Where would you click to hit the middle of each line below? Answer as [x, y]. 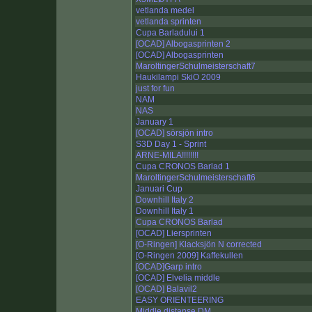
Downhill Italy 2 [165, 200]
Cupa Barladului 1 [170, 33]
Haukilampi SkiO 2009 [178, 78]
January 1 [155, 122]
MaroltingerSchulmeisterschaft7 [196, 67]
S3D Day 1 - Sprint [171, 145]
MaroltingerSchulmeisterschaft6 [196, 178]
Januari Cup [159, 189]
